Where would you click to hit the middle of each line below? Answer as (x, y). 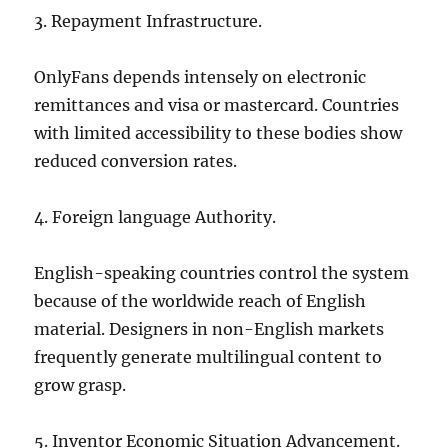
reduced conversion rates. (136, 161)
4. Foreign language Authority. (155, 217)
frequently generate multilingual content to (208, 357)
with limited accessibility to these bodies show (218, 133)
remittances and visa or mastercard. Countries (217, 105)
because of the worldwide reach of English (200, 301)
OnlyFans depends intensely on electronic (200, 77)
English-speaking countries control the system (222, 273)
